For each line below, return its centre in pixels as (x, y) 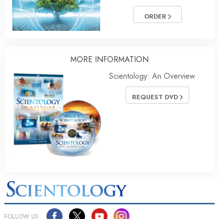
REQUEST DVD (156, 97)
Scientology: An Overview (152, 76)
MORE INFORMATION (109, 59)
